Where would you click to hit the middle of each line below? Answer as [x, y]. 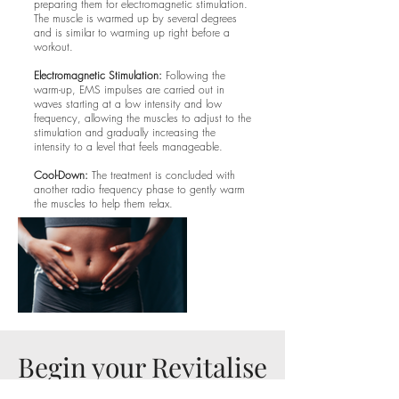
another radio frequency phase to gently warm [139, 189]
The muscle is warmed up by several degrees [135, 18]
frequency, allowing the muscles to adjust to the [142, 118]
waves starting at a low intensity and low [128, 104]
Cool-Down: [61, 175]
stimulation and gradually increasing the [125, 132]
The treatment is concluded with [162, 175]
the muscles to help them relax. [103, 204]
